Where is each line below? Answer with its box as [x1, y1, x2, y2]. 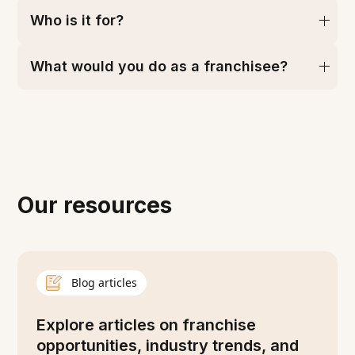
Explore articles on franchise [36, 315, 257, 335]
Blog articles [71, 275, 138, 291]
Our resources [17, 192, 173, 219]
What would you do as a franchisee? [30, 58, 288, 75]
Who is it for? [30, 12, 124, 29]
